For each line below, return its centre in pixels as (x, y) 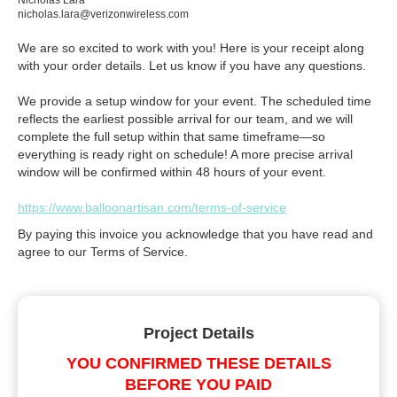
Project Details (198, 334)
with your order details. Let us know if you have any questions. (192, 66)
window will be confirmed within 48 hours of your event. (172, 172)
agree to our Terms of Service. (103, 252)
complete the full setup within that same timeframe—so (171, 137)
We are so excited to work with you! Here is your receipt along (191, 48)
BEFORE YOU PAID (198, 385)
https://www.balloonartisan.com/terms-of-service (152, 208)
